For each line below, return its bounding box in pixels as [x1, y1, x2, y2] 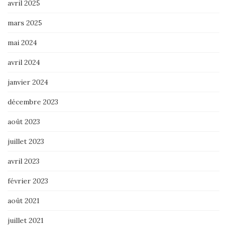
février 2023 [8, 176, 48, 185]
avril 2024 [8, 57, 40, 67]
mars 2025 [8, 18, 42, 27]
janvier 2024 [8, 77, 48, 87]
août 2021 [8, 196, 40, 205]
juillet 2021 [8, 215, 44, 225]
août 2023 [8, 117, 40, 126]
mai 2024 [8, 37, 37, 47]
